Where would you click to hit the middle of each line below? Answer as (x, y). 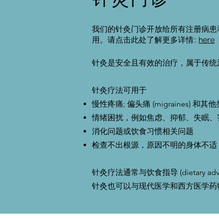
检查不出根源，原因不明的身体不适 (154, 145)
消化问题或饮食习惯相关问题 (143, 131)
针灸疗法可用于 (119, 90)
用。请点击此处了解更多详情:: (145, 40)
